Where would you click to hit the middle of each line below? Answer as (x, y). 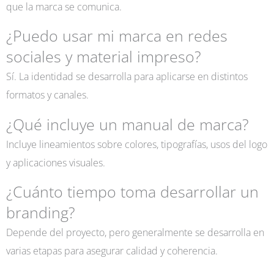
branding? (41, 212)
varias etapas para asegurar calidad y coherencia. (112, 250)
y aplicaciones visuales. (56, 162)
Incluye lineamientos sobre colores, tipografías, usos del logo (137, 144)
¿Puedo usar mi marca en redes (117, 36)
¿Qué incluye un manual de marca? (128, 124)
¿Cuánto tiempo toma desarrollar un (132, 191)
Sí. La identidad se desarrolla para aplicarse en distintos (127, 76)
